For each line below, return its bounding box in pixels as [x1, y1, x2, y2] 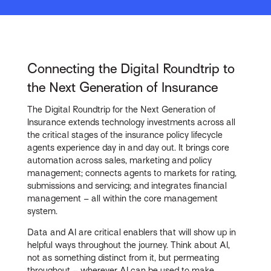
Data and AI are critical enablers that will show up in [27, 227, 237, 237]
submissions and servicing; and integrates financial [27, 180, 227, 191]
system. [27, 206, 58, 216]
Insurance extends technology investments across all [27, 117, 236, 127]
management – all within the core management [27, 193, 218, 203]
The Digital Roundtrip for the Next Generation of [27, 104, 216, 114]
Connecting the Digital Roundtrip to [27, 61, 235, 77]
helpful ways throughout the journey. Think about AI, [27, 240, 230, 250]
